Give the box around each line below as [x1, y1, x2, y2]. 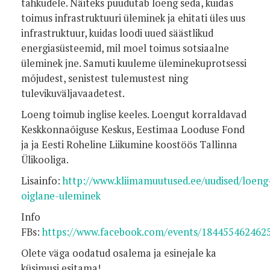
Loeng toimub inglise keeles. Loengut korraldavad [21, 107, 246, 121]
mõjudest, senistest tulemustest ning [21, 71, 188, 85]
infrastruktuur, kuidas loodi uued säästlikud [21, 26, 213, 40]
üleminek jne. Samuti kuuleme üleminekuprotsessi [21, 56, 246, 70]
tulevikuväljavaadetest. [21, 86, 125, 100]
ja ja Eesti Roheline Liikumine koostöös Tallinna [21, 137, 237, 151]
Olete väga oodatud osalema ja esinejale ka [21, 246, 216, 260]
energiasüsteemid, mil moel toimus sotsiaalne [21, 41, 229, 55]
